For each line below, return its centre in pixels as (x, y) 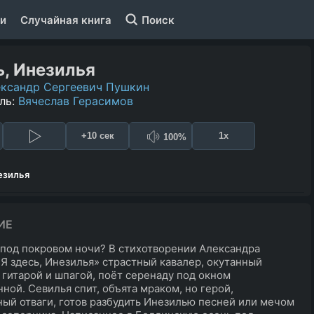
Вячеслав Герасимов (76, 101)
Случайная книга (66, 20)
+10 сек (97, 136)
